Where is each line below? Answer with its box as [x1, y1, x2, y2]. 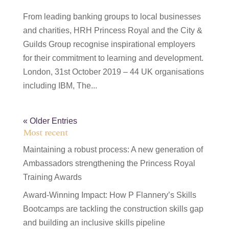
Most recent [22, 126, 68, 140]
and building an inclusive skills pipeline [22, 218, 165, 227]
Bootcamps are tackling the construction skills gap [22, 204, 203, 214]
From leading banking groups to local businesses [22, 12, 201, 21]
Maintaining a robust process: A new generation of [22, 145, 203, 154]
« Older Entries [22, 117, 77, 126]
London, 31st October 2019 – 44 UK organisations [22, 67, 204, 77]
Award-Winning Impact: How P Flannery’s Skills [22, 191, 196, 200]
